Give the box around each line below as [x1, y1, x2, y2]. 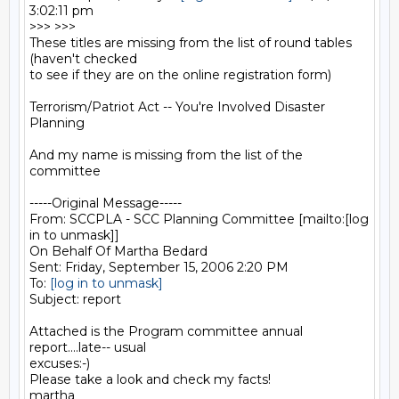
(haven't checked [29, 51, 137, 67]
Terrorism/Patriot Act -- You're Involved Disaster [29, 99, 325, 115]
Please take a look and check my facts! [29, 371, 271, 387]
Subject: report [29, 291, 121, 307]
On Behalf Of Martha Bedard [29, 243, 208, 259]
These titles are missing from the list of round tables [29, 35, 352, 51]
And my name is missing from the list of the [29, 147, 303, 163]
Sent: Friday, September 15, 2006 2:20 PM [29, 259, 289, 275]
